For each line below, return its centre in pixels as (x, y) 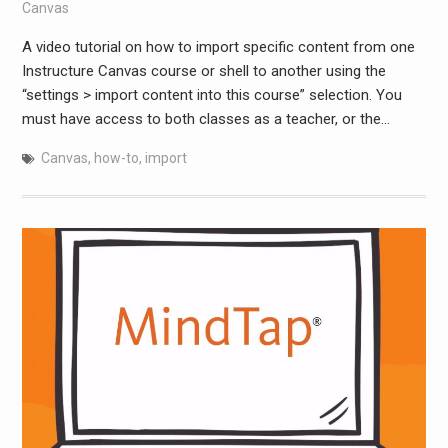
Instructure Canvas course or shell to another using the (203, 70)
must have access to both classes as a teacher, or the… (205, 118)
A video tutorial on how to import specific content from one (218, 46)
